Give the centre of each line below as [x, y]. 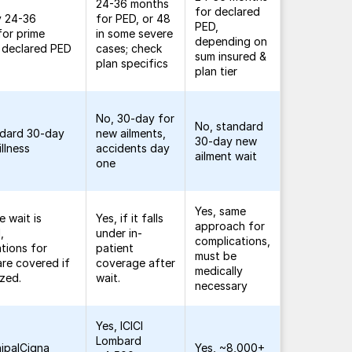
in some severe [135, 33]
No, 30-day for [136, 118]
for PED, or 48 [134, 18]
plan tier [216, 71]
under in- [119, 233]
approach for [230, 226]
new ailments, [131, 133]
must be [216, 256]
